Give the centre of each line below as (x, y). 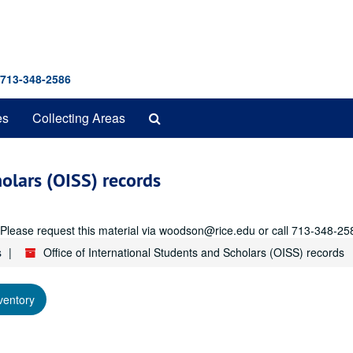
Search (180, 117)
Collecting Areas (79, 118)
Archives (184, 149)
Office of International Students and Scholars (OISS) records (194, 252)
